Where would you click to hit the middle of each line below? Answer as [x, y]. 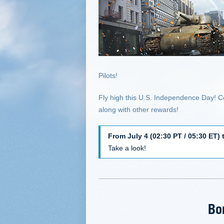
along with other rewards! [138, 109]
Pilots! [108, 75]
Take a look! [127, 148]
